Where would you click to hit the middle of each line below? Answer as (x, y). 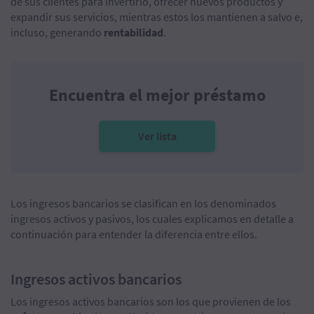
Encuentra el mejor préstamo (157, 95)
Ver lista (157, 136)
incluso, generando (57, 33)
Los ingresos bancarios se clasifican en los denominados (143, 204)
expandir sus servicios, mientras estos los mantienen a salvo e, (157, 17)
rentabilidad (134, 33)
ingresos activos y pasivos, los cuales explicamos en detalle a (152, 219)
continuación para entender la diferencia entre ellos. (134, 234)
